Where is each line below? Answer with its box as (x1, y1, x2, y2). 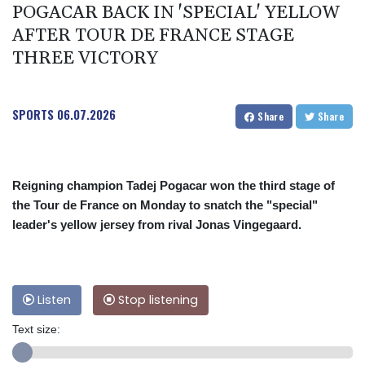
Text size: (12, 323, 60, 336)
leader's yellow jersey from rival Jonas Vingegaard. (12, 218, 301, 232)
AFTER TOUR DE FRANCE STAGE (12, 24, 294, 48)
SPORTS (12, 105, 54, 124)
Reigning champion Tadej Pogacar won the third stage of (12, 178, 335, 193)
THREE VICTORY (12, 47, 158, 71)
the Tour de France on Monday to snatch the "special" (12, 198, 318, 213)
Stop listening (115, 292, 198, 309)
